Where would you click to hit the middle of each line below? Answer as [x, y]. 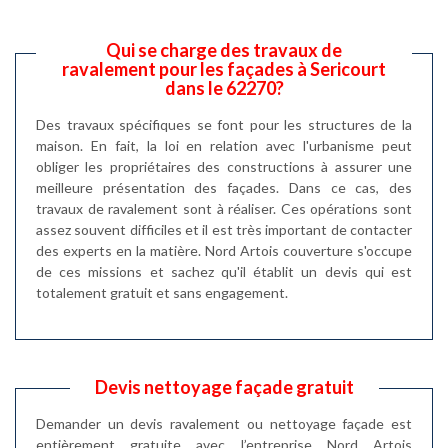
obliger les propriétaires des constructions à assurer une [224, 166]
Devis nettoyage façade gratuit [224, 386]
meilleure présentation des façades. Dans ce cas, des [224, 187]
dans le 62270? [224, 87]
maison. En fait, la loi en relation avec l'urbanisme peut [224, 145]
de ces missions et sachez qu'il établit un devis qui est [224, 271]
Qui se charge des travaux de [224, 49]
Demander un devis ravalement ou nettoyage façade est [224, 423]
